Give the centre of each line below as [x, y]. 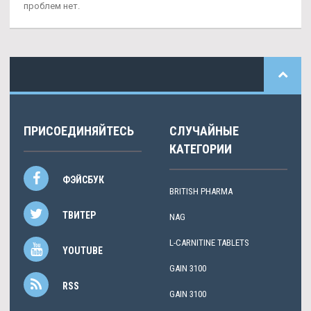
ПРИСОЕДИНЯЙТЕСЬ [79, 131]
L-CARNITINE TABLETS [209, 243]
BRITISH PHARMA [201, 192]
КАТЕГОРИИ [201, 149]
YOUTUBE [83, 251]
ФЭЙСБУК [83, 180]
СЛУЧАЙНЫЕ [204, 131]
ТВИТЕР [79, 216]
